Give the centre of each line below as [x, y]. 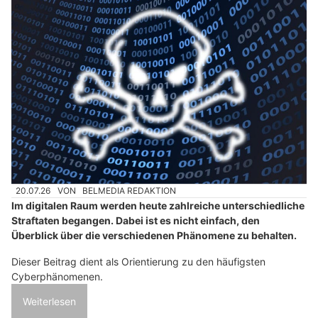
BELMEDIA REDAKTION [130, 190]
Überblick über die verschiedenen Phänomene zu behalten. [154, 235]
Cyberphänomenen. [57, 276]
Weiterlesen [49, 301]
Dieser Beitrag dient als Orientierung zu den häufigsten [138, 261]
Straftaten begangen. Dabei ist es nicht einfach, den [136, 220]
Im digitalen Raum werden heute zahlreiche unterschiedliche [158, 205]
